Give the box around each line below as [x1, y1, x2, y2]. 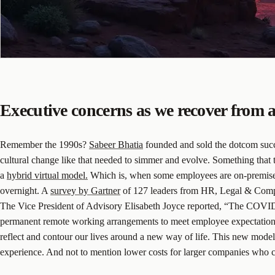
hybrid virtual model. [7, 169, 88, 180]
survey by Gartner [50, 185, 120, 196]
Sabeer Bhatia [89, 139, 143, 150]
